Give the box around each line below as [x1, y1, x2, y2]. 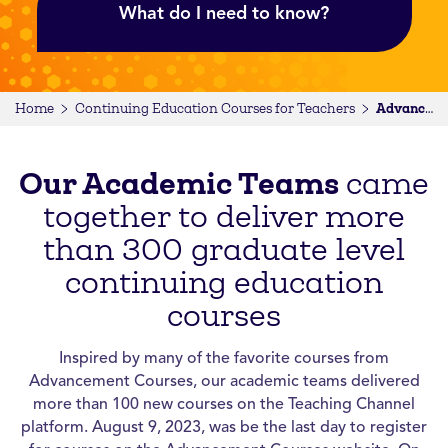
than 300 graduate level [43, 231, 405, 267]
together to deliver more [43, 198, 405, 234]
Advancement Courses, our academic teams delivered [28, 370, 420, 391]
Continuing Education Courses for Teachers [75, 100, 355, 116]
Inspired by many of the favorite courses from [59, 347, 389, 368]
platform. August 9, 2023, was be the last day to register [21, 416, 427, 437]
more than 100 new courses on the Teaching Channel [33, 393, 415, 414]
